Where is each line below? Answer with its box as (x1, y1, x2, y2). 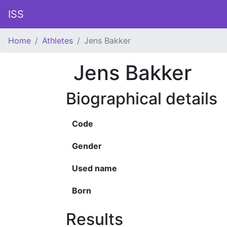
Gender (72, 141, 102, 151)
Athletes (42, 35, 73, 46)
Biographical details (66, 89, 217, 108)
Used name (72, 163, 117, 173)
